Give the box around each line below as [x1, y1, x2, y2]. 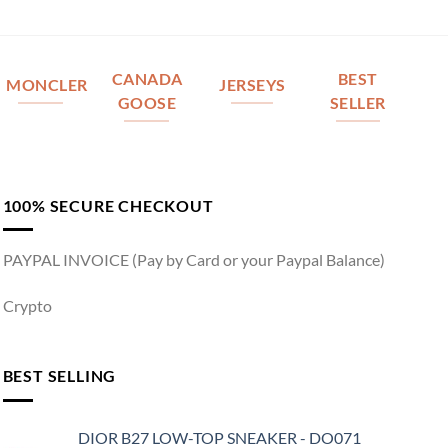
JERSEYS [219, 76, 286, 95]
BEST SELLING [2, 365, 117, 385]
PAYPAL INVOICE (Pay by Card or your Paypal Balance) [2, 250, 385, 270]
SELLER [330, 94, 386, 113]
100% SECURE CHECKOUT [2, 195, 214, 215]
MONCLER [5, 76, 88, 95]
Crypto [2, 296, 52, 316]
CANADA [111, 70, 183, 89]
